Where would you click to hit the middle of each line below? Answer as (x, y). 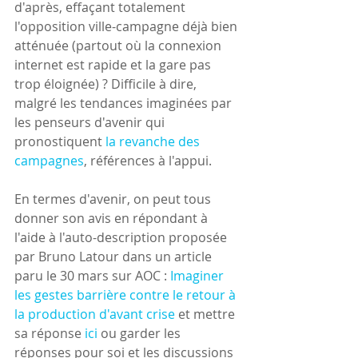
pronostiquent (60, 142)
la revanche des (154, 142)
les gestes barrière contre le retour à (127, 295)
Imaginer (199, 276)
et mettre (207, 314)
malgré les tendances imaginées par (125, 103)
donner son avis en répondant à (113, 219)
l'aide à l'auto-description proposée (122, 238)
